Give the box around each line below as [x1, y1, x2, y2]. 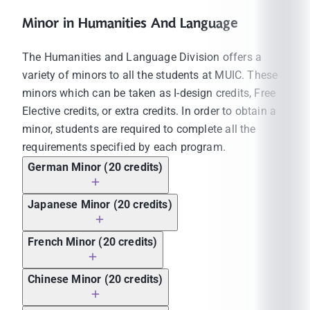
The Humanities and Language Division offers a [22, 50, 262, 64]
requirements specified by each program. [22, 140, 226, 154]
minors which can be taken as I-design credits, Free [22, 86, 276, 100]
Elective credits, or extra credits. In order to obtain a [22, 104, 277, 118]
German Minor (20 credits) [28, 160, 163, 174]
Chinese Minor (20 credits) [28, 272, 163, 286]
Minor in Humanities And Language [22, 12, 237, 35]
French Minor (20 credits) [28, 235, 158, 248]
